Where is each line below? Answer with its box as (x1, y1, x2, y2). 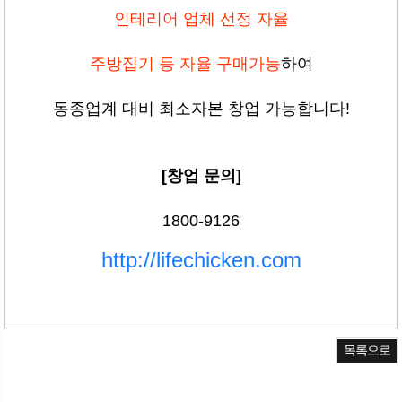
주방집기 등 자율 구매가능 (89, 55, 281, 74)
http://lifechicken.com (100, 248, 301, 273)
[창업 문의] (161, 167, 241, 186)
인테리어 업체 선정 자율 (113, 10, 289, 29)
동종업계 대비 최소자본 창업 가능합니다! (52, 100, 350, 118)
